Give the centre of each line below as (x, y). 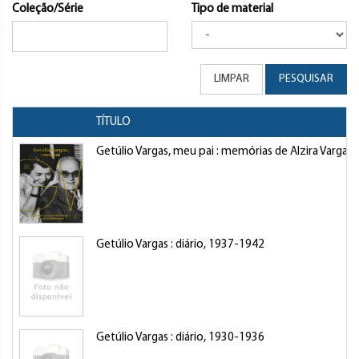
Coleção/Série (48, 9)
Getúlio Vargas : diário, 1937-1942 (180, 245)
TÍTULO (113, 122)
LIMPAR (232, 79)
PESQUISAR (306, 79)
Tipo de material (232, 9)
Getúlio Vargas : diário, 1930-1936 (180, 338)
